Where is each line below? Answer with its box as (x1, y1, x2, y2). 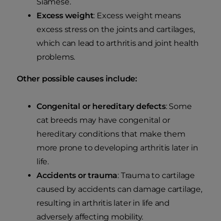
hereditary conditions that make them (37, 129, 185, 139)
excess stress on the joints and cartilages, (37, 25, 195, 35)
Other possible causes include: (17, 74, 137, 84)
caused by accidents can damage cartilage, (37, 184, 202, 194)
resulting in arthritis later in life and (37, 198, 170, 208)
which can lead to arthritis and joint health (37, 38, 199, 48)
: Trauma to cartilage (117, 171, 195, 181)
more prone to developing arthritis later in (37, 143, 198, 153)
